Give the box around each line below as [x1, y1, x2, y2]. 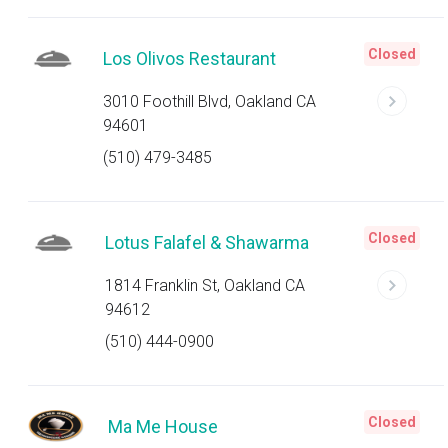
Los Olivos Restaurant [102, 48, 276, 69]
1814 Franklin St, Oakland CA [104, 276, 305, 295]
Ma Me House [108, 416, 218, 437]
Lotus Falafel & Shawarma [104, 232, 309, 253]
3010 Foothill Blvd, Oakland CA [102, 92, 316, 111]
